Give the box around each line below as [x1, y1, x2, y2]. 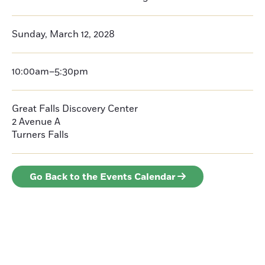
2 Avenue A [12, 115, 60, 128]
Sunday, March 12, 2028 [12, 28, 115, 41]
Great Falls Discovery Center [12, 102, 138, 115]
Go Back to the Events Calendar [30, 170, 176, 183]
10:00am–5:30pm [12, 65, 88, 78]
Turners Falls [12, 128, 69, 141]
